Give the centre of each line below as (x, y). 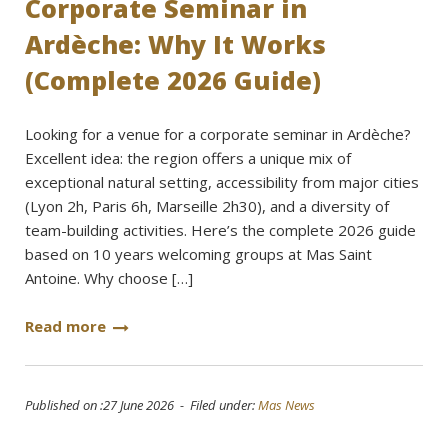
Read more (65, 326)
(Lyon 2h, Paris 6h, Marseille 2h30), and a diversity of (207, 206)
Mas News (286, 405)
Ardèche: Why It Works (175, 44)
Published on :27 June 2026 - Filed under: (141, 405)
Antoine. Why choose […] (109, 278)
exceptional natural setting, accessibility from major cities (222, 182)
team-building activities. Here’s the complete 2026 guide (220, 230)
